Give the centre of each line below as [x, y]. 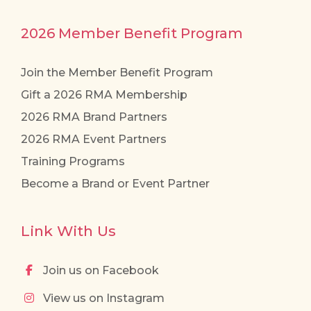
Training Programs [73, 162]
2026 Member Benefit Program [132, 34]
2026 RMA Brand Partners [94, 117]
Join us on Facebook [100, 271]
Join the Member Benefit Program [117, 73]
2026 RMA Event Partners [94, 140]
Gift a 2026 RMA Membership [104, 95]
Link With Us [68, 231]
